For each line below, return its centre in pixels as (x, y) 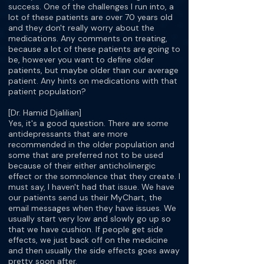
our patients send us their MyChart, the (85, 197)
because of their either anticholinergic (82, 166)
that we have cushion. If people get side (86, 229)
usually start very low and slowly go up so (90, 219)
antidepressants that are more (68, 134)
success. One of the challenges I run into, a (91, 6)
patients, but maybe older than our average (93, 70)
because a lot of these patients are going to (94, 49)
